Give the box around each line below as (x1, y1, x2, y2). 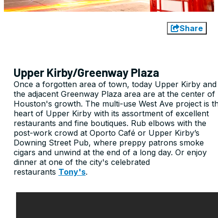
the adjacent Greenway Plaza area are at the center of (14, 89, 215, 99)
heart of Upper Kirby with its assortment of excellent (14, 109, 209, 119)
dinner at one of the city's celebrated (14, 157, 150, 167)
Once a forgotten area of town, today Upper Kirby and (14, 79, 217, 90)
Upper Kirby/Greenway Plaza (14, 65, 159, 80)
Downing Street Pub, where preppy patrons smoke (14, 138, 204, 148)
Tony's (58, 167, 86, 177)
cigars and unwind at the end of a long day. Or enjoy (14, 147, 207, 158)
